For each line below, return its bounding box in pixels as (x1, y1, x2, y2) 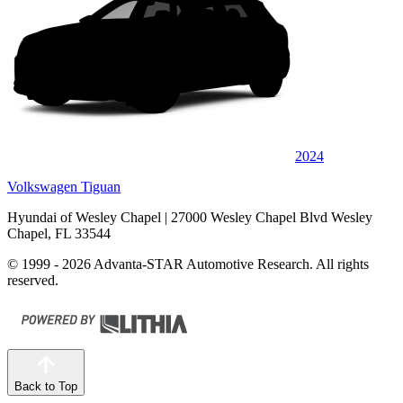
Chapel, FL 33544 (7, 225, 111, 241)
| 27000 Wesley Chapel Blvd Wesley (161, 209, 372, 225)
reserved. (7, 272, 58, 288)
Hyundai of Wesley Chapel (7, 209, 161, 225)
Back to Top (14, 379, 77, 393)
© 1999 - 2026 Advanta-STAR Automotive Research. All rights (7, 255, 369, 272)
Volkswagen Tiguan (7, 178, 121, 194)
